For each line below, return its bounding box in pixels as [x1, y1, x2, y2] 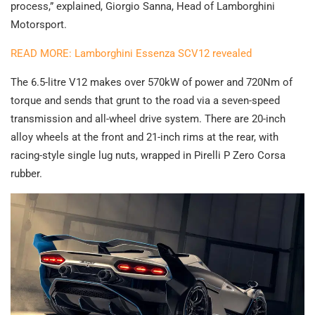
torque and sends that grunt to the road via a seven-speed [11, 94, 280, 108]
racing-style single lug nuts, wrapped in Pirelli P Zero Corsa [11, 149, 285, 162]
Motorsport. [11, 18, 67, 32]
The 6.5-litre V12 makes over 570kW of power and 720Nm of [11, 76, 292, 89]
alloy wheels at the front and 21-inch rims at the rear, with [11, 131, 278, 144]
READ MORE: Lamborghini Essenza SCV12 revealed [11, 47, 252, 60]
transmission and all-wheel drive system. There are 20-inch [11, 112, 285, 126]
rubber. [11, 167, 42, 181]
